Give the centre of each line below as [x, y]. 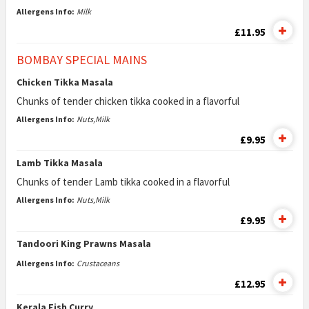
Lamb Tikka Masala [59, 163]
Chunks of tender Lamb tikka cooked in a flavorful [124, 182]
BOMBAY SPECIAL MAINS [81, 60]
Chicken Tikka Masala [64, 82]
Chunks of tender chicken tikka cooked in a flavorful [129, 101]
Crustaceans [98, 263]
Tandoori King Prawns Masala [83, 243]
